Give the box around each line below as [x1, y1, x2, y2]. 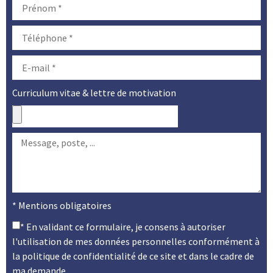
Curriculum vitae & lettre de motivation [12, 86, 176, 99]
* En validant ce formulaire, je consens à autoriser [20, 220, 225, 233]
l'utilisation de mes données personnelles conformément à [12, 235, 260, 247]
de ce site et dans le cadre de [136, 249, 254, 262]
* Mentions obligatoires [12, 199, 112, 211]
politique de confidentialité [22, 249, 136, 262]
